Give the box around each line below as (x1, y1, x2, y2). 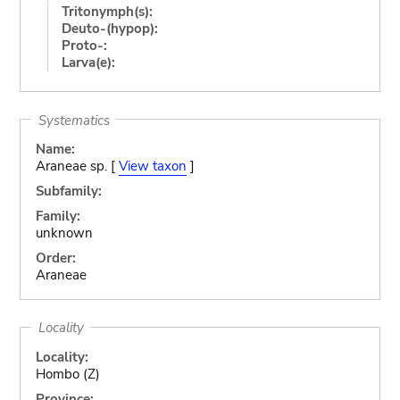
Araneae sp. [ (35, 157, 119, 175)
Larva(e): (61, 53, 115, 71)
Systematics (37, 111, 110, 129)
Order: (35, 249, 76, 267)
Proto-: (61, 36, 107, 54)
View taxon (118, 157, 187, 175)
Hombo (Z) (35, 364, 100, 383)
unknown (35, 224, 93, 242)
